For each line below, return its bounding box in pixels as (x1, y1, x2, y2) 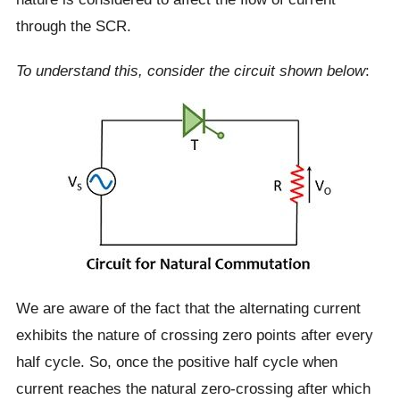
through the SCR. (15, 17, 131, 35)
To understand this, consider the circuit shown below (15, 62, 365, 79)
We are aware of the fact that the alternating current (15, 299, 361, 317)
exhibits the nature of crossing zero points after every (15, 326, 373, 344)
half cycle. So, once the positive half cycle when (15, 353, 337, 371)
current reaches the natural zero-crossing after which (15, 379, 371, 397)
